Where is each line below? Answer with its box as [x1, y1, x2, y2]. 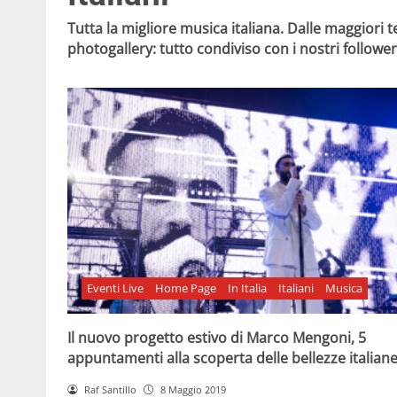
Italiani [277, 280, 314, 297]
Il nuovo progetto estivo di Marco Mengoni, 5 [67, 327, 366, 347]
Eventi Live [87, 280, 144, 297]
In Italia [227, 280, 267, 297]
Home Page [155, 280, 217, 297]
